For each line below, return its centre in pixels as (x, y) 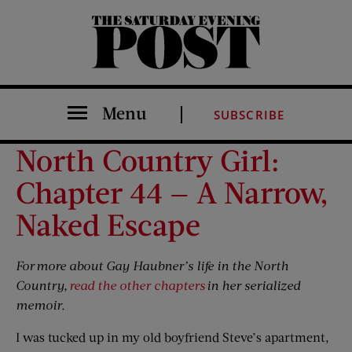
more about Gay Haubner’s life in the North (162, 265)
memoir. (40, 304)
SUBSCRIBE (249, 115)
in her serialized (253, 285)
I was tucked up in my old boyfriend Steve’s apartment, (172, 337)
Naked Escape (108, 224)
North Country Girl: (148, 159)
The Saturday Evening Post (103, 68)
